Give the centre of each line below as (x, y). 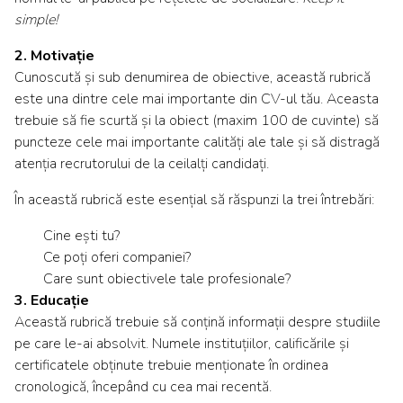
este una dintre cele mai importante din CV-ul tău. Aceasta (197, 99)
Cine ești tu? (81, 236)
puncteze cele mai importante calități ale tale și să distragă (197, 143)
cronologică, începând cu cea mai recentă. (143, 387)
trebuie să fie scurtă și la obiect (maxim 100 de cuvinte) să (197, 121)
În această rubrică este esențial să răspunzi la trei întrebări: (194, 200)
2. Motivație (54, 56)
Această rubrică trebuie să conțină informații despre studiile (197, 322)
